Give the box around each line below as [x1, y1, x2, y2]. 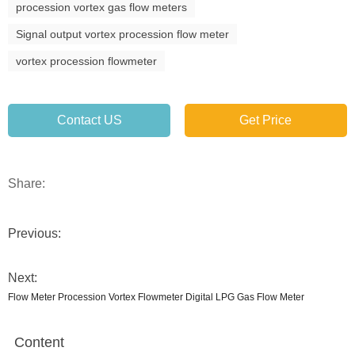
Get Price [239, 113, 292, 127]
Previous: [8, 227, 61, 240]
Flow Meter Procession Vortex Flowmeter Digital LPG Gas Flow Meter [8, 292, 304, 303]
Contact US [56, 113, 122, 127]
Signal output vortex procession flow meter [16, 28, 229, 40]
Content [14, 334, 64, 350]
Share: [8, 177, 45, 190]
